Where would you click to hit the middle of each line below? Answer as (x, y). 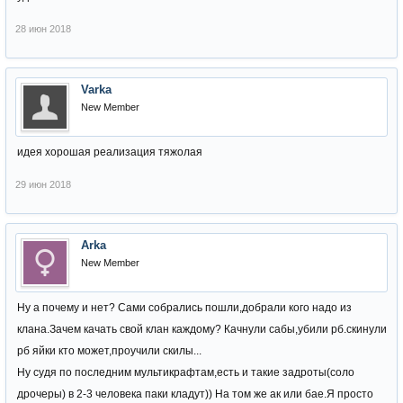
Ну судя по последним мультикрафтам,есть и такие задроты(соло (186, 372)
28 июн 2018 (43, 29)
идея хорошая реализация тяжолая (110, 152)
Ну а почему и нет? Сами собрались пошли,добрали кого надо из (184, 308)
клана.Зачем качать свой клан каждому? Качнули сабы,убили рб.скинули (202, 329)
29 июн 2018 (43, 184)
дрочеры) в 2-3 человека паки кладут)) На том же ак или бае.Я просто (195, 394)
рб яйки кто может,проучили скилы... (109, 351)
